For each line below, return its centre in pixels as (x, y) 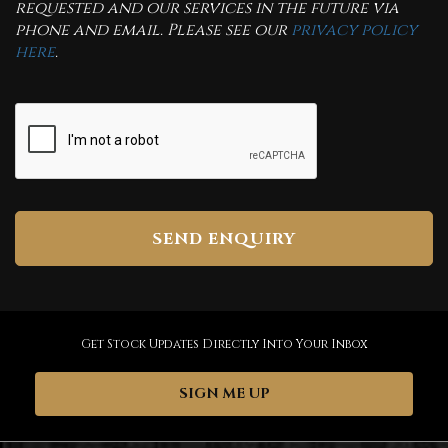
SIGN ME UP (224, 393)
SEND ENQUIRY (224, 238)
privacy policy (354, 30)
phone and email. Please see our (153, 30)
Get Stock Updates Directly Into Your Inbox (224, 344)
